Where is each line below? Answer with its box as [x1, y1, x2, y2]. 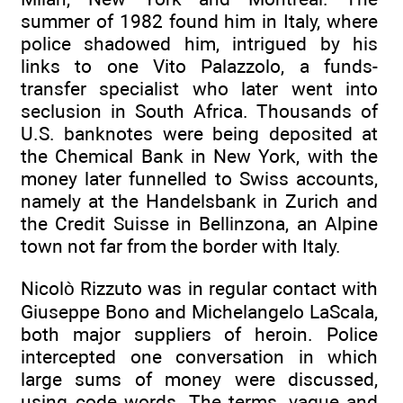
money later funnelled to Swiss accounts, [21, 167, 378, 191]
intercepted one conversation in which [21, 345, 378, 368]
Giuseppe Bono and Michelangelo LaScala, [21, 300, 378, 323]
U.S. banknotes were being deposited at [21, 122, 378, 146]
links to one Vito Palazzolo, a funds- [21, 55, 378, 78]
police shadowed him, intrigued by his [21, 32, 378, 56]
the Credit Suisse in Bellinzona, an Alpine [21, 212, 378, 236]
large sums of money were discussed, [21, 367, 378, 390]
